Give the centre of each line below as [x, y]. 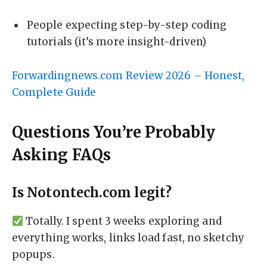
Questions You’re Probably [114, 132]
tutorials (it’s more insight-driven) [117, 42]
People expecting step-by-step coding [127, 25]
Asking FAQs [61, 155]
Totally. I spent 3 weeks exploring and [122, 221]
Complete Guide [54, 92]
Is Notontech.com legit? [92, 193]
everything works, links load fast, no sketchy [128, 237]
